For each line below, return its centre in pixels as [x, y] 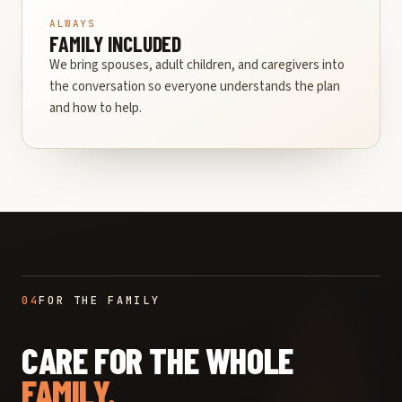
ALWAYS [73, 24]
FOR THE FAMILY [100, 301]
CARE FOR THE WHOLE [157, 360]
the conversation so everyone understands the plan [195, 87]
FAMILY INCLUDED [116, 44]
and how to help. [96, 109]
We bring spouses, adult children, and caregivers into [197, 66]
